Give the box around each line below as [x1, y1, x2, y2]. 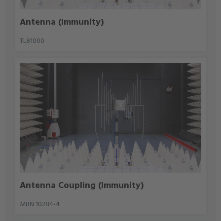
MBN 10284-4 [20, 198, 60, 210]
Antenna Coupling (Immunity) [20, 178, 144, 193]
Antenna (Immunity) [20, 15, 104, 30]
